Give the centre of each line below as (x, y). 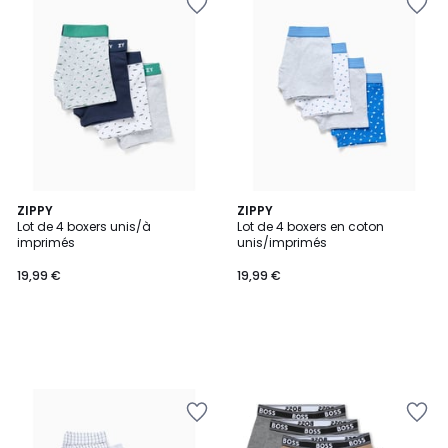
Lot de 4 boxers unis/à (84, 226)
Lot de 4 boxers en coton (310, 226)
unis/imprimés (282, 242)
